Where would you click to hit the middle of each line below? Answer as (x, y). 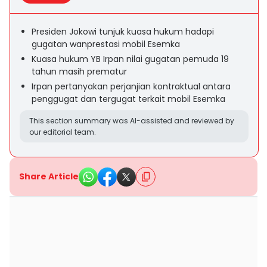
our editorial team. (63, 132)
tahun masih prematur (79, 72)
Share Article (49, 176)
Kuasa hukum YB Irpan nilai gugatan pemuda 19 (130, 59)
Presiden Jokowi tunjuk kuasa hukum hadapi (123, 32)
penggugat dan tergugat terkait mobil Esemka (128, 99)
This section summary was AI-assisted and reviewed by (132, 121)
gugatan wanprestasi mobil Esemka (106, 44)
